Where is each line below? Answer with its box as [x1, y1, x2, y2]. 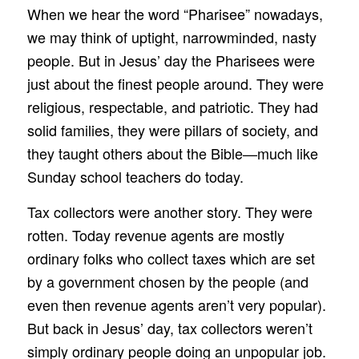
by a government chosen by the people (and [26, 271, 309, 292]
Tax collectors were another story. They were [26, 201, 313, 223]
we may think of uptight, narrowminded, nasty [26, 26, 317, 47]
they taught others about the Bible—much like [26, 142, 318, 163]
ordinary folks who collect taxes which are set [26, 248, 315, 269]
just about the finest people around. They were [26, 72, 324, 94]
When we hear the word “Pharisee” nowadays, [26, 2, 323, 24]
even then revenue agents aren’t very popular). [26, 294, 326, 316]
